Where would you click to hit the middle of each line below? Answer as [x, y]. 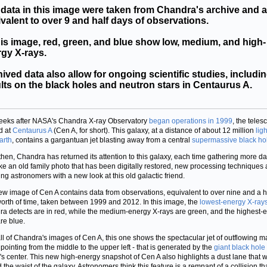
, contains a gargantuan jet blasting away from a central [102, 140]
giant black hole [240, 247]
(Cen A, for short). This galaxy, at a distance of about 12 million [154, 131]
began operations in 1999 [191, 121]
